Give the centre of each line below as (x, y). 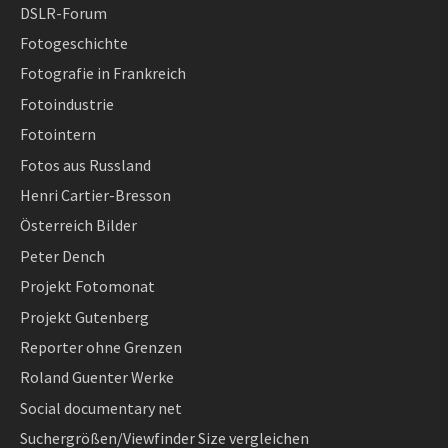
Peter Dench (62, 255)
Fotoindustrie (67, 103)
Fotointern (58, 134)
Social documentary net (101, 407)
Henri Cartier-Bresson (95, 194)
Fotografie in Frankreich (103, 73)
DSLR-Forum (63, 12)
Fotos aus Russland (85, 164)
